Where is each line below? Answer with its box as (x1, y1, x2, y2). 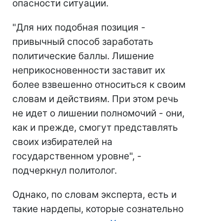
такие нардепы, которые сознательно (12, 203, 184, 215)
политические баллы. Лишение (12, 50, 154, 62)
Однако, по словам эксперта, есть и (12, 189, 177, 200)
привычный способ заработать (12, 36, 153, 47)
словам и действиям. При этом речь (12, 93, 179, 105)
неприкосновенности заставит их (12, 65, 165, 76)
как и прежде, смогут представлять (12, 122, 178, 133)
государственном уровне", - (12, 150, 142, 162)
